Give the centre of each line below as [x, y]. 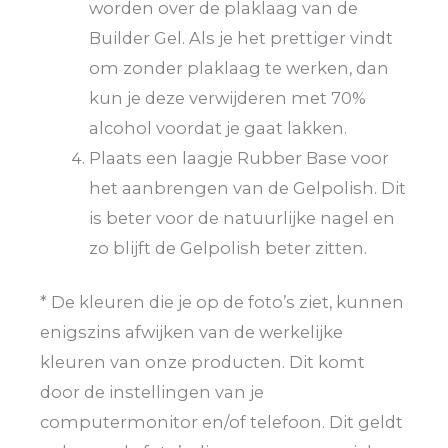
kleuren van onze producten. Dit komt [202, 362]
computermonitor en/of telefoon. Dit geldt [221, 422]
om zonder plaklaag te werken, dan [239, 67]
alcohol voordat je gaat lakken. [218, 127]
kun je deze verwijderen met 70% [228, 97]
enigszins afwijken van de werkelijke [191, 332]
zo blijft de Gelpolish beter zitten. [228, 247]
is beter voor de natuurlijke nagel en [242, 217]
